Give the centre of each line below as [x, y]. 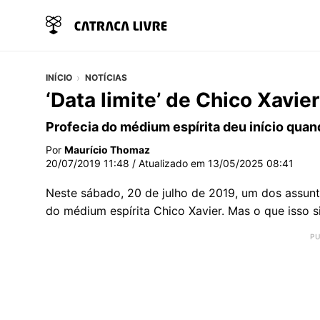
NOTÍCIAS [106, 77]
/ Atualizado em [169, 163]
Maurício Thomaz [107, 149]
